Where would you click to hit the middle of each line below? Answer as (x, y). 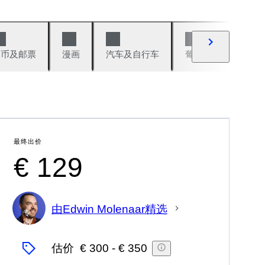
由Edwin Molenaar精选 (109, 209)
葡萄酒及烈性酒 (216, 54)
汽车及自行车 (132, 54)
